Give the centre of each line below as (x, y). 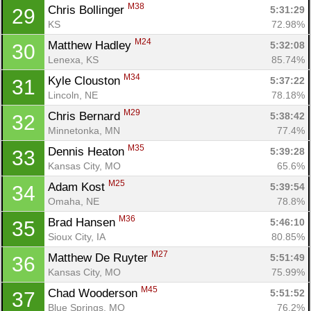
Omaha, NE (74, 201)
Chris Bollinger (88, 10)
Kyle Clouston (86, 81)
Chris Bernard (86, 116)
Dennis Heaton (88, 151)
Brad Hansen (83, 222)
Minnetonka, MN (84, 130)
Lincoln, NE (73, 95)
